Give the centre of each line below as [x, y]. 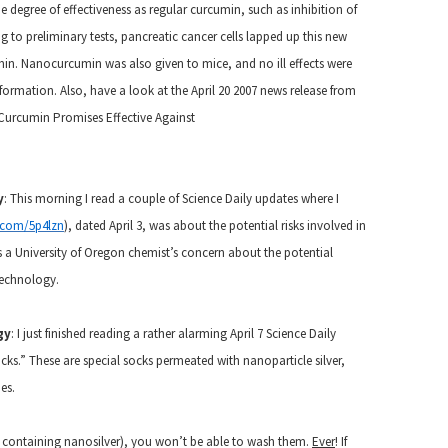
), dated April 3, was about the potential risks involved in [215, 225]
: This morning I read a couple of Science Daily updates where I [171, 198]
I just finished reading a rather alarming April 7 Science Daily [175, 333]
